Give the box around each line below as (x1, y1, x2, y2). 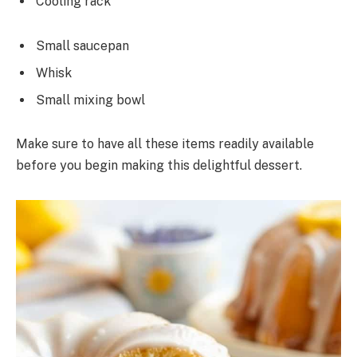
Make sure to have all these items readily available (16, 136, 314, 152)
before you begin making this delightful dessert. (16, 158, 302, 174)
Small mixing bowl (36, 92, 145, 108)
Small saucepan (36, 37, 129, 53)
